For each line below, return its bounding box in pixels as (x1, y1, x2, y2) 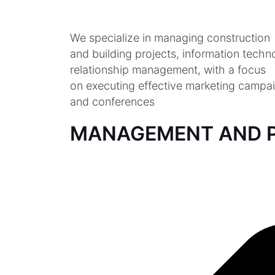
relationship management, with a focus (70, 63, 266, 76)
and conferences (70, 95, 155, 108)
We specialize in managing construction (70, 31, 270, 44)
